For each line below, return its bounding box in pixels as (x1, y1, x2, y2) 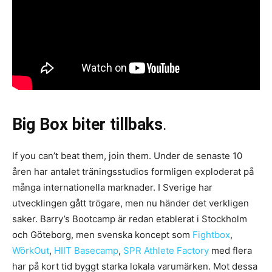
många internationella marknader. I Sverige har (12, 181, 212, 193)
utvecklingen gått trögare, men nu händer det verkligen (12, 197, 249, 209)
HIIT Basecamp (54, 244, 118, 256)
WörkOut (12, 244, 49, 256)
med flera (209, 244, 252, 256)
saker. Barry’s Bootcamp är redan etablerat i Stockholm (12, 212, 247, 225)
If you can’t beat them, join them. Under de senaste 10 (12, 149, 242, 161)
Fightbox (192, 228, 230, 240)
